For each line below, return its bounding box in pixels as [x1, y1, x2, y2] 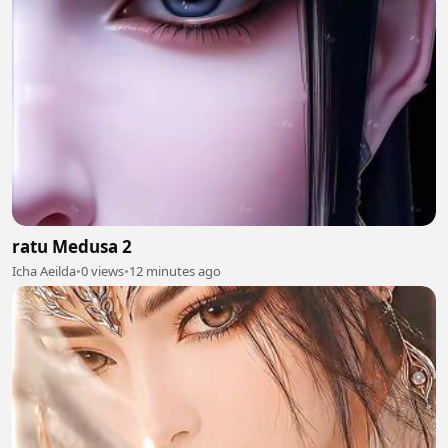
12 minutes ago [129, 262, 221, 281]
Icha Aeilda [12, 262, 76, 281]
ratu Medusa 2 [12, 235, 132, 259]
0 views [81, 262, 124, 281]
